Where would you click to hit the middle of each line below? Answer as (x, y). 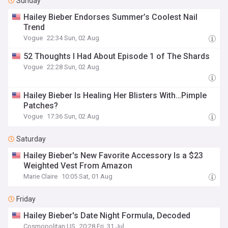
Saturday (31, 139)
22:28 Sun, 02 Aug (73, 67)
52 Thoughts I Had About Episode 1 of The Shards (117, 56)
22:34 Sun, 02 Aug (73, 38)
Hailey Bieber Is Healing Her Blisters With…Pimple (115, 95)
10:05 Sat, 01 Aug (87, 176)
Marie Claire (41, 176)
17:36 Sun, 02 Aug (73, 116)
